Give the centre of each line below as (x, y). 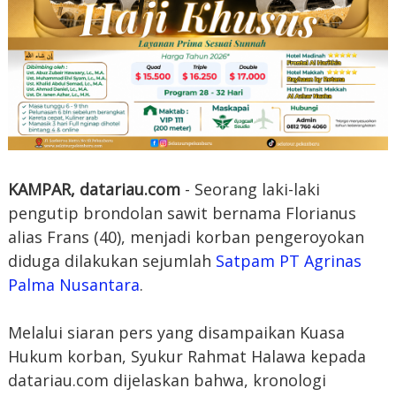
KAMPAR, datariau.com (96, 189)
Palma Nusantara (73, 284)
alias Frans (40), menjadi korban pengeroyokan (186, 236)
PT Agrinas (320, 260)
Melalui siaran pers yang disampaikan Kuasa (176, 332)
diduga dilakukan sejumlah (111, 260)
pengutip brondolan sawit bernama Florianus (182, 213)
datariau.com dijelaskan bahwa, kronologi (167, 380)
